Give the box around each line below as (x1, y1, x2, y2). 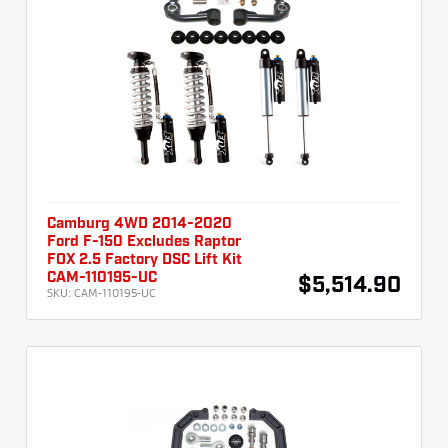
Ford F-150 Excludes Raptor (47, 235, 241, 250)
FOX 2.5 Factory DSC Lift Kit (47, 253, 242, 268)
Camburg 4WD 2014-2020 (47, 217, 232, 232)
